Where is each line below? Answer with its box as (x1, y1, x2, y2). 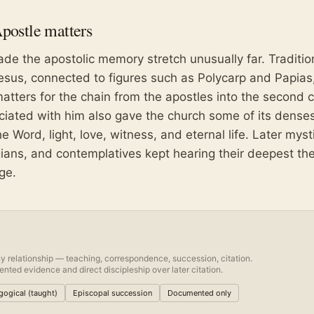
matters (41, 19, 93, 42)
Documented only (168, 288, 231, 299)
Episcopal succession (73, 288, 152, 299)
